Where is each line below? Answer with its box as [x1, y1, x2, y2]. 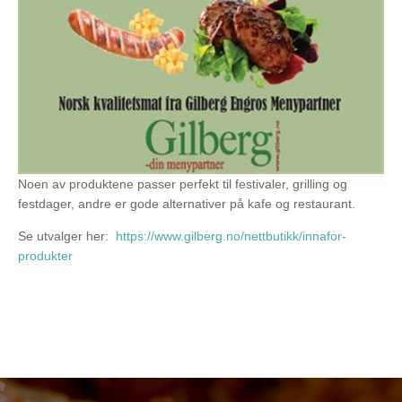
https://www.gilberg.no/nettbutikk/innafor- [116, 228, 346, 243]
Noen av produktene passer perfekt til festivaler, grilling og [18, 176, 347, 191]
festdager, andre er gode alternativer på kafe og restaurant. [18, 196, 355, 211]
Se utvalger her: [18, 228, 116, 243]
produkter [18, 248, 73, 263]
